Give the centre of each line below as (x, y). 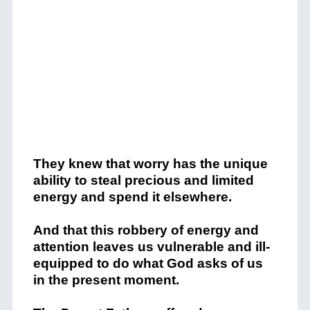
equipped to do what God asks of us (148, 263)
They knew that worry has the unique (150, 164)
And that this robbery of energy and (146, 230)
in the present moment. (106, 280)
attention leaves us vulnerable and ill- (151, 247)
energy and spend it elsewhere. (132, 197)
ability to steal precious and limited (143, 180)
